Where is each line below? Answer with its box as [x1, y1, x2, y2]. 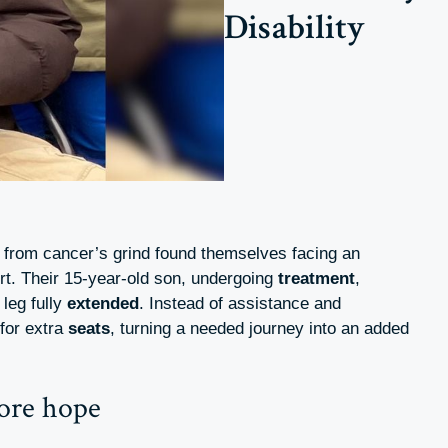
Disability [224, 5, 365, 51]
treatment [278, 269, 355, 289]
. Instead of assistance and [139, 294, 341, 314]
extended [67, 294, 139, 314]
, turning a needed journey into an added [110, 319, 409, 339]
